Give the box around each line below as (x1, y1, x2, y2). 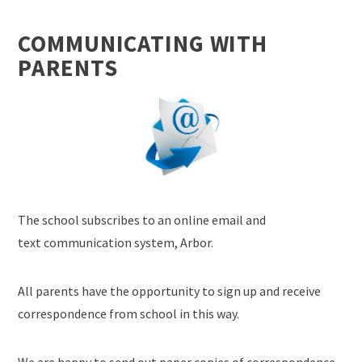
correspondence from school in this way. (18, 305, 240, 322)
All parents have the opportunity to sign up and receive (18, 283, 322, 300)
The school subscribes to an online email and (18, 212, 267, 229)
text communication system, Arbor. (18, 234, 214, 251)
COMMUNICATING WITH (18, 29, 267, 59)
